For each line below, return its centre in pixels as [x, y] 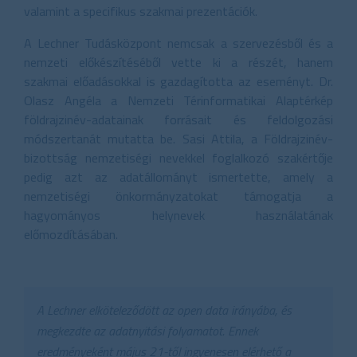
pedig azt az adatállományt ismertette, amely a [178, 177]
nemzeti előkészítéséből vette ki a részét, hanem [178, 62]
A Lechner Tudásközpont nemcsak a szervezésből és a [178, 43]
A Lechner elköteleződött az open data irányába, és [164, 310]
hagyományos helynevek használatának [178, 215]
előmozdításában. [71, 234]
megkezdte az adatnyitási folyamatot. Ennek [147, 330]
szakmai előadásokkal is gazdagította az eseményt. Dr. [178, 81]
